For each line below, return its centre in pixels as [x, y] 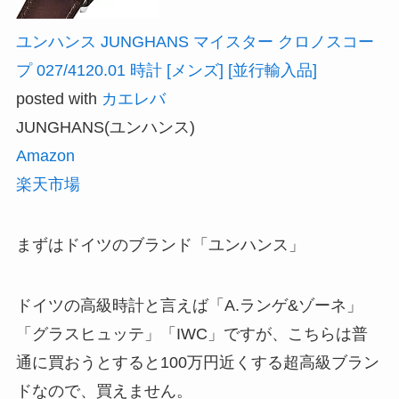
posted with [58, 99]
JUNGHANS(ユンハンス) [105, 128]
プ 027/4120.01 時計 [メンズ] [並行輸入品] [166, 71]
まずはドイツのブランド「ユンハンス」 [160, 245]
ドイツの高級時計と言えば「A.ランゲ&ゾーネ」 [189, 305]
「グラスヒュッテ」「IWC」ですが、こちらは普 [191, 334]
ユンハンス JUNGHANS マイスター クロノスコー [195, 42]
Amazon [45, 156]
